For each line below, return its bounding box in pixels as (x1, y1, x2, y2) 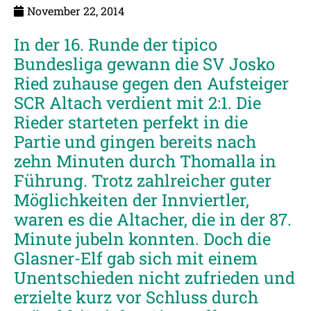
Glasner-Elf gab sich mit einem (14, 247, 258, 269)
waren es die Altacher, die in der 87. (14, 208, 292, 230)
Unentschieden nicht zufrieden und (14, 267, 295, 289)
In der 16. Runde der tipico (14, 33, 217, 56)
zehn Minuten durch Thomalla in (14, 150, 276, 172)
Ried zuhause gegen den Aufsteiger (14, 72, 289, 94)
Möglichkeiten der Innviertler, (14, 189, 249, 211)
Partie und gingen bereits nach (14, 131, 256, 153)
